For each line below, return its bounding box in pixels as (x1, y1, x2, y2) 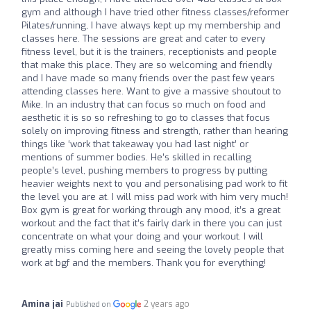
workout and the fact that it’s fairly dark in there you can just (22, 217, 282, 229)
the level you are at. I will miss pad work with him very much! (22, 190, 288, 203)
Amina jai (22, 297, 63, 310)
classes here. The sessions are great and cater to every (22, 32, 265, 44)
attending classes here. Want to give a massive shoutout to (22, 85, 281, 97)
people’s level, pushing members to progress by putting (22, 164, 267, 176)
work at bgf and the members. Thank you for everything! (22, 256, 266, 269)
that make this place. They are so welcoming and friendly (22, 58, 272, 71)
